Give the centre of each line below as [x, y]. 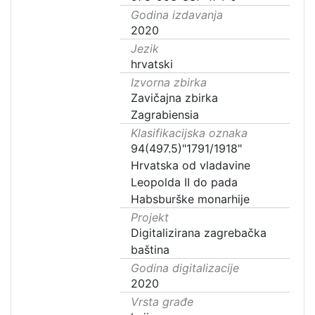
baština [150, 250]
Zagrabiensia [165, 115]
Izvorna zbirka [169, 82]
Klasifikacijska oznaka [189, 133]
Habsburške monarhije [191, 199]
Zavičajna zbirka [175, 98]
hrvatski [152, 64]
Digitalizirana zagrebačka [199, 233]
